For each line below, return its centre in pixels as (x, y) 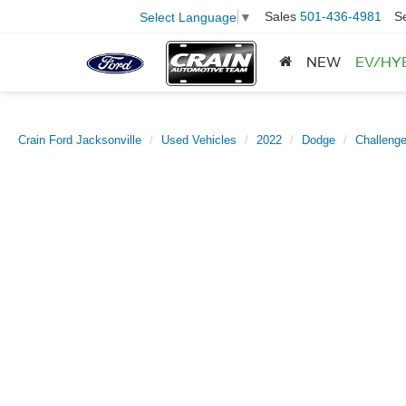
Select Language (188, 17)
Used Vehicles (199, 140)
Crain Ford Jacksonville (80, 140)
